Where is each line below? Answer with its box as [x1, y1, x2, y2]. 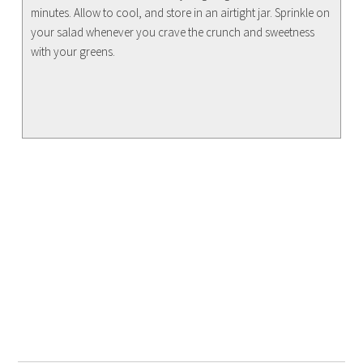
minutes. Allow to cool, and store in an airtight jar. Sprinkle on [31, 4, 331, 20]
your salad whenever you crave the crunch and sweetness [31, 23, 315, 40]
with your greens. [31, 43, 116, 59]
